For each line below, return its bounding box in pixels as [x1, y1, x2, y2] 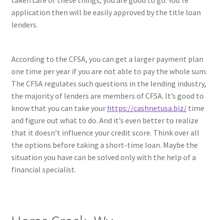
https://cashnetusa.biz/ [107, 103, 187, 113]
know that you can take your [11, 103, 107, 113]
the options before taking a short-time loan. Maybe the [11, 140, 198, 150]
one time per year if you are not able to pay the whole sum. [11, 66, 207, 77]
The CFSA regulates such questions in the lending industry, [11, 79, 206, 89]
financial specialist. [11, 165, 76, 175]
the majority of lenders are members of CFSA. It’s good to [11, 91, 204, 101]
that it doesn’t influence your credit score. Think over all [11, 128, 199, 138]
